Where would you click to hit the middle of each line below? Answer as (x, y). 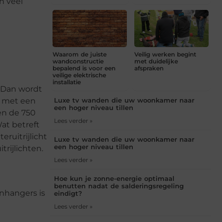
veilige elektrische (79, 75)
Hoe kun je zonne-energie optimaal (114, 178)
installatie (67, 82)
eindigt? (68, 193)
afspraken (149, 68)
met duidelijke (156, 61)
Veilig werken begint (165, 54)
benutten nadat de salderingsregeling (119, 186)
